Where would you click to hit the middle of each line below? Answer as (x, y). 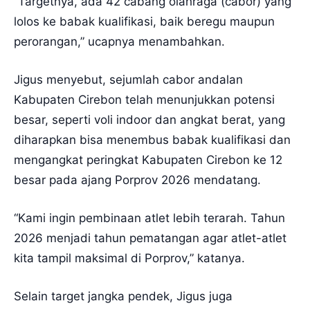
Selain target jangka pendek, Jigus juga (123, 296)
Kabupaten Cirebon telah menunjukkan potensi (144, 99)
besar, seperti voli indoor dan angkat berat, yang (149, 119)
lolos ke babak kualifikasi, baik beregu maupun (144, 21)
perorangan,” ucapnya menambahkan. (119, 41)
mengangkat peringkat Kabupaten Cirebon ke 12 (148, 159)
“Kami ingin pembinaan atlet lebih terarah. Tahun (149, 218)
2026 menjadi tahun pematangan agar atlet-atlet (150, 238)
